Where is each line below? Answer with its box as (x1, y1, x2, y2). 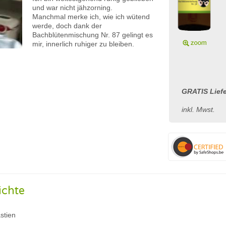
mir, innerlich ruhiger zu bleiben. (32, 40, 134, 48)
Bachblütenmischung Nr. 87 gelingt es (32, 31, 153, 39)
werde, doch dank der (32, 22, 102, 30)
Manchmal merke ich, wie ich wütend (32, 13, 150, 21)
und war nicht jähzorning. (32, 4, 112, 12)
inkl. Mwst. (182, 105, 215, 114)
